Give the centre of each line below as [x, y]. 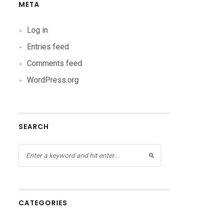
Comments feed [55, 63]
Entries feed [48, 47]
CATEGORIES [43, 203]
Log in [38, 30]
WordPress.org [53, 80]
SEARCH [34, 127]
